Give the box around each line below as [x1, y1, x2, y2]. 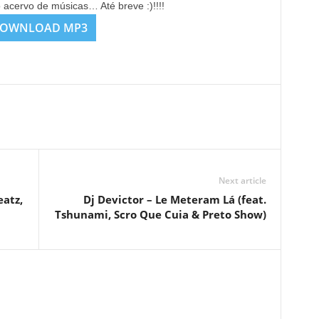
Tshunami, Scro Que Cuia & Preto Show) [54, 207, 266, 221]
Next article [218, 174, 266, 187]
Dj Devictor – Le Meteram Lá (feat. [83, 192, 266, 206]
